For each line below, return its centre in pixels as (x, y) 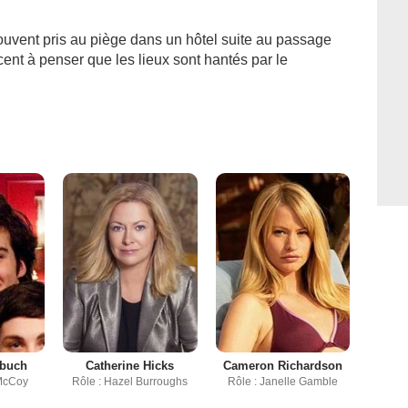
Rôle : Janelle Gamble (282, 381)
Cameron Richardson (282, 365)
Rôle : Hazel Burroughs (130, 381)
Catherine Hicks (130, 365)
